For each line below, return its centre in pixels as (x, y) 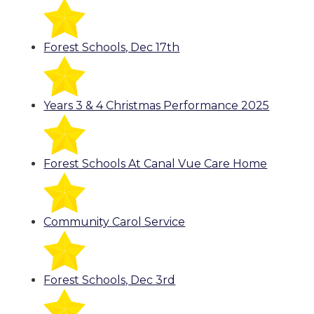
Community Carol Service (115, 222)
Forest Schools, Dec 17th (112, 48)
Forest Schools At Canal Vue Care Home (156, 164)
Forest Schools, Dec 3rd (110, 280)
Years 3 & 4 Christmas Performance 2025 (157, 106)
